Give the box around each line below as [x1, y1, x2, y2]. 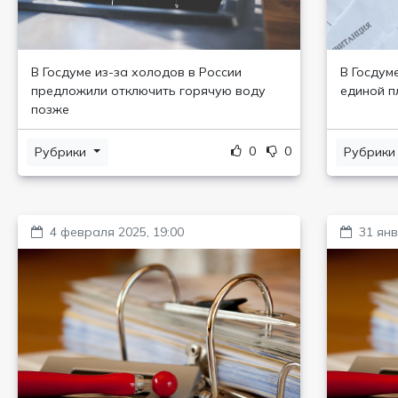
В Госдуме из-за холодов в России [31, 64, 242, 80]
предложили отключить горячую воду [31, 83, 266, 99]
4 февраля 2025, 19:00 [50, 224, 184, 240]
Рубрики [35, 144, 90, 160]
